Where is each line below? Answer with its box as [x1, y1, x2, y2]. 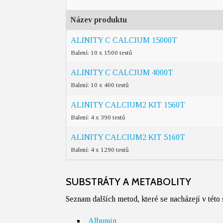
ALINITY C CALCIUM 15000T [71, 36, 177, 44]
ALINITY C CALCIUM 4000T [71, 68, 173, 77]
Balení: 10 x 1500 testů [71, 49, 132, 56]
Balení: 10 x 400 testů [71, 81, 129, 89]
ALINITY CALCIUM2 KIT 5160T [71, 133, 185, 141]
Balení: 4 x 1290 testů [71, 146, 129, 153]
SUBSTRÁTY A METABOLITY [66, 176, 191, 188]
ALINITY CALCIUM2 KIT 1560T [71, 101, 185, 109]
